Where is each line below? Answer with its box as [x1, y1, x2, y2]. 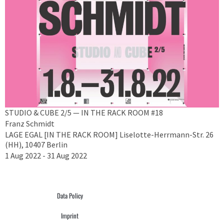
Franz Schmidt [5, 118, 54, 128]
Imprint [61, 210, 79, 220]
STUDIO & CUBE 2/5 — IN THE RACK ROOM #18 [5, 107, 163, 117]
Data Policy [56, 190, 83, 200]
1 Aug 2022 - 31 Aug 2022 [5, 150, 87, 160]
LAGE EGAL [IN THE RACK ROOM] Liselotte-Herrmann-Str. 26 [5, 129, 213, 139]
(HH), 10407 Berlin [5, 139, 67, 149]
